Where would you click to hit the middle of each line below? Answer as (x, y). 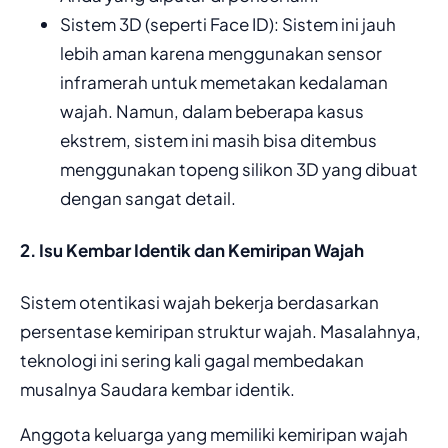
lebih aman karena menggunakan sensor (221, 53)
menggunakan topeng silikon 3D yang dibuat (239, 169)
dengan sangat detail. (148, 198)
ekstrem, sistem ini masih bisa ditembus (218, 140)
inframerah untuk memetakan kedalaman (224, 82)
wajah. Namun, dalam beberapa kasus (212, 111)
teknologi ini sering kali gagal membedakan (192, 359)
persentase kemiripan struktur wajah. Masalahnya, (220, 330)
